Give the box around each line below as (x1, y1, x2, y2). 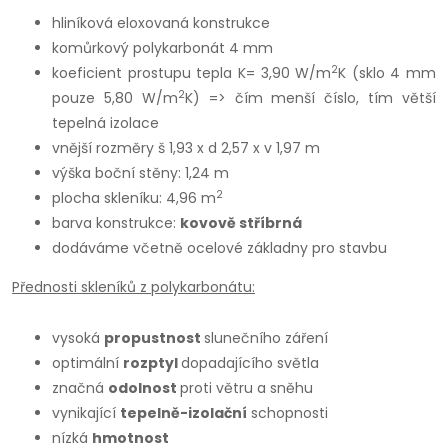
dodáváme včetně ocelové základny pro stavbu (52, 238, 387, 259)
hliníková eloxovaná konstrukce (52, 13, 270, 34)
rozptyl (123, 353, 181, 374)
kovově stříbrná (180, 213, 302, 234)
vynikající (52, 403, 120, 424)
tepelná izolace (52, 113, 159, 134)
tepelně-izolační (120, 403, 247, 424)
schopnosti (247, 403, 328, 424)
